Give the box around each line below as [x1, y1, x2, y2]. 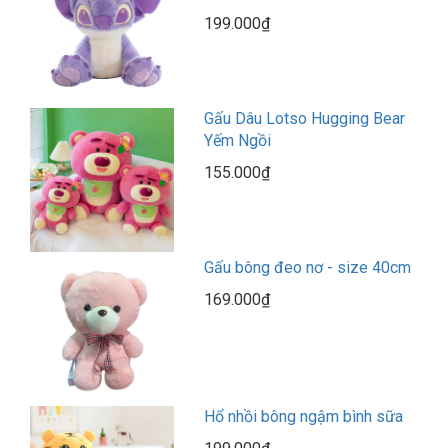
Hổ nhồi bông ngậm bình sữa [204, 407, 404, 427]
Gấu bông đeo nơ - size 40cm [204, 258, 412, 278]
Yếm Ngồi [204, 131, 272, 151]
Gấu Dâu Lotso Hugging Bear [204, 109, 406, 129]
